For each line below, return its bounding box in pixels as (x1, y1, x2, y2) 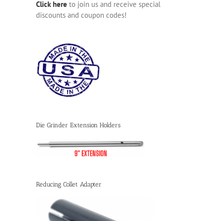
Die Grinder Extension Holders (36, 121, 120, 129)
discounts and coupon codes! (36, 10, 127, 20)
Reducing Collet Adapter (36, 180, 102, 188)
